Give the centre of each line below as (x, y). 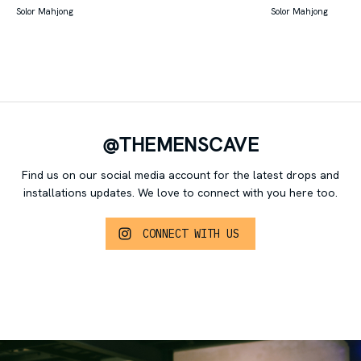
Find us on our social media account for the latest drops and (180, 175)
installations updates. (81, 193)
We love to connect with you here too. (238, 193)
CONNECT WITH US (191, 234)
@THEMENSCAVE (180, 145)
